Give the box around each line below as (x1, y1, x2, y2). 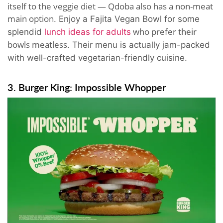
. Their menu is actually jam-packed (67, 40, 210, 50)
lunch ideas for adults (44, 27, 131, 37)
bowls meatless (7, 39, 67, 51)
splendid (7, 27, 44, 37)
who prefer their (131, 26, 197, 38)
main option (7, 13, 54, 25)
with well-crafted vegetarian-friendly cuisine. (7, 53, 187, 63)
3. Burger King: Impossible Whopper (7, 80, 166, 95)
